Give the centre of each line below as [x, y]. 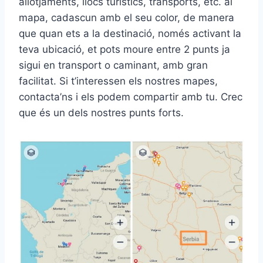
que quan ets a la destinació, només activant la [130, 33]
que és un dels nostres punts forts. [101, 113]
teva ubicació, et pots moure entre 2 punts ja [124, 49]
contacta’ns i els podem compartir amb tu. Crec [131, 97]
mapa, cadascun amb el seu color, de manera [127, 18]
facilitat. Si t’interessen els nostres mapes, [118, 81]
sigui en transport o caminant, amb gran [113, 65]
